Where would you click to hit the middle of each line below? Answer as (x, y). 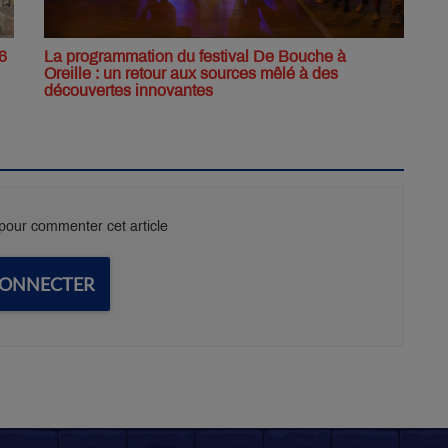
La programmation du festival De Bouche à (195, 56)
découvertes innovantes (128, 90)
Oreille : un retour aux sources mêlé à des (191, 73)
